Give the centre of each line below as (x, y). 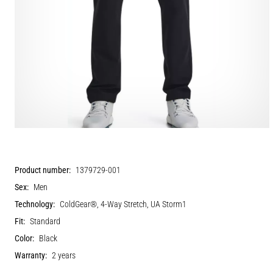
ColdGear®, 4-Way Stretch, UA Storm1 (123, 204)
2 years (64, 255)
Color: (24, 238)
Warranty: (31, 255)
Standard (45, 221)
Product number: (43, 170)
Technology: (35, 204)
